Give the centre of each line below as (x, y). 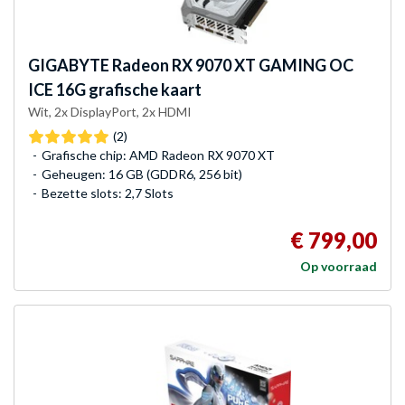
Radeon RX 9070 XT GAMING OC (231, 66)
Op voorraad (339, 267)
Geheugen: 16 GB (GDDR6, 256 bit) (142, 174)
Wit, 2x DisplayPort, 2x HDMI (110, 112)
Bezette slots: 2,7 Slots (108, 193)
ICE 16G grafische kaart (115, 90)
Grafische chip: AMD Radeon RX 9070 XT (158, 155)
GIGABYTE (69, 66)
